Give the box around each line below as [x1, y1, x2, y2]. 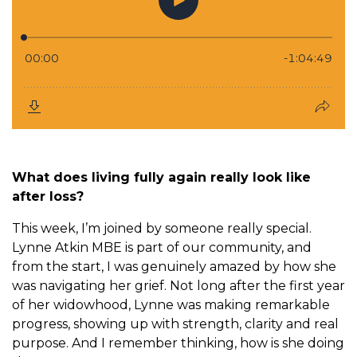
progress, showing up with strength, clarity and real [12, 316, 339, 331]
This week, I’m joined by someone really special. [12, 221, 312, 236]
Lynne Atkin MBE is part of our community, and [12, 240, 312, 255]
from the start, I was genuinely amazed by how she [12, 259, 336, 274]
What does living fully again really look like [12, 170, 311, 185]
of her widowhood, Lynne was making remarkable [12, 297, 330, 312]
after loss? [12, 189, 88, 204]
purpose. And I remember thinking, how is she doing [12, 335, 344, 351]
